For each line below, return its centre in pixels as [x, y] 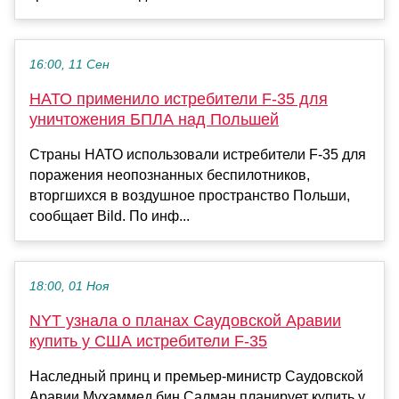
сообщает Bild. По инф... [110, 216]
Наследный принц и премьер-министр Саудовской [196, 376]
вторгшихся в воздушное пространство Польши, [190, 195]
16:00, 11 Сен [69, 64]
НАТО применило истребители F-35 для [179, 98]
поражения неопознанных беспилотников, [170, 175]
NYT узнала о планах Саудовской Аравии [185, 320]
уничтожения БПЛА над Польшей [154, 119]
